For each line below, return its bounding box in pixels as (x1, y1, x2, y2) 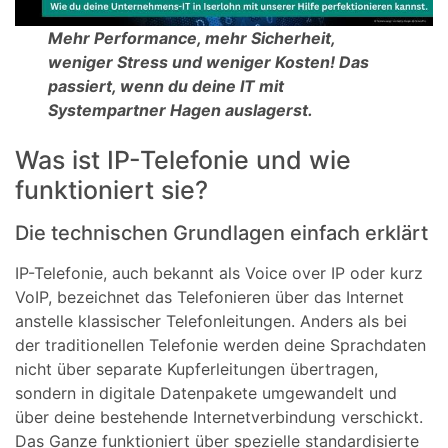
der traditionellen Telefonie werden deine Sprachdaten (15, 334, 426, 355)
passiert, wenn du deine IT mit (48, 76, 285, 97)
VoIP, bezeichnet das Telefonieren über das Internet (15, 286, 404, 307)
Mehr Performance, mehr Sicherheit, (48, 28, 336, 49)
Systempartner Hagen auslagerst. (48, 100, 314, 121)
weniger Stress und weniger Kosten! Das (48, 52, 370, 73)
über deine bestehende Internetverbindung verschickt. (15, 406, 423, 427)
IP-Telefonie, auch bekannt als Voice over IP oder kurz (15, 262, 423, 283)
